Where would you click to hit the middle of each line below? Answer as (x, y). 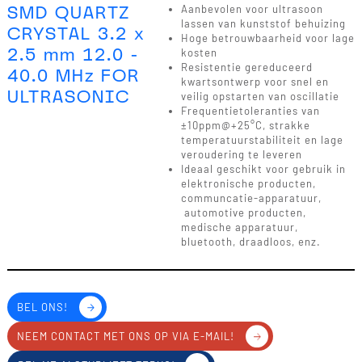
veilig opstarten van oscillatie (260, 96)
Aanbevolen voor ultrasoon (252, 9)
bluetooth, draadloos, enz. (250, 242)
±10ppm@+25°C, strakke (245, 125)
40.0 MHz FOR (73, 75)
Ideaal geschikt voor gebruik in (263, 169)
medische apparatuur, (239, 227)
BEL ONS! (42, 307)
